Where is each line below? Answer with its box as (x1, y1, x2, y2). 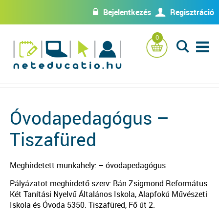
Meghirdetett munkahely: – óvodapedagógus (10, 160, 166, 171)
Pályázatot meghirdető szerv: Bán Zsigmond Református (10, 178, 207, 189)
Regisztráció (170, 7, 214, 18)
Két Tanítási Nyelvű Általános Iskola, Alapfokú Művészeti (10, 189, 207, 199)
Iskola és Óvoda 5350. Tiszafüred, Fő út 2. (10, 199, 155, 210)
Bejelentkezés (103, 7, 151, 18)
